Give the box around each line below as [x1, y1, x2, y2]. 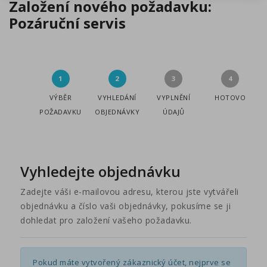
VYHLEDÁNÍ [98, 93, 136, 103]
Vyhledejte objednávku [20, 162, 181, 182]
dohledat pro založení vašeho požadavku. [20, 215, 192, 226]
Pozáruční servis [9, 13, 126, 33]
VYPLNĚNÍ [157, 93, 191, 103]
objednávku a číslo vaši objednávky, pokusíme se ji [20, 200, 231, 212]
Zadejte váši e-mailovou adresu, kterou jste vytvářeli [20, 186, 239, 198]
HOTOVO [215, 93, 246, 103]
